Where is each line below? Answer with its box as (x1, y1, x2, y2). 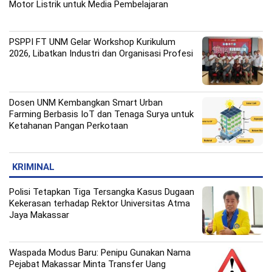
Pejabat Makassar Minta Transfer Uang (9, 259, 166, 270)
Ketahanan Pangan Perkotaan (9, 120, 128, 132)
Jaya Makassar (9, 209, 69, 221)
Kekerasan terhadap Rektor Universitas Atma (9, 198, 190, 209)
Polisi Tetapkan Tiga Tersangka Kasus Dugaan (9, 186, 194, 198)
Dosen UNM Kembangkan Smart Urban (9, 97, 163, 109)
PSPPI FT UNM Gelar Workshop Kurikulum (9, 36, 175, 48)
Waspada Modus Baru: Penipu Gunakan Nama (9, 247, 191, 259)
